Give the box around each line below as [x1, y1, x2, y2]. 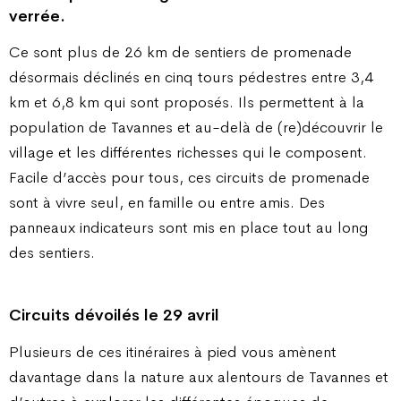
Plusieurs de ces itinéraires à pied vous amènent [9, 341, 337, 362]
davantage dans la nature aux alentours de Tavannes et [9, 366, 388, 387]
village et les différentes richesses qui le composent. [9, 142, 367, 163]
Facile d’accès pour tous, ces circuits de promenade [9, 167, 370, 188]
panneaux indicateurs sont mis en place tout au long [9, 218, 369, 238]
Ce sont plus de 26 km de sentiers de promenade [9, 42, 352, 63]
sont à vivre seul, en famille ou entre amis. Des [9, 192, 325, 213]
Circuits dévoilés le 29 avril [9, 305, 219, 326]
